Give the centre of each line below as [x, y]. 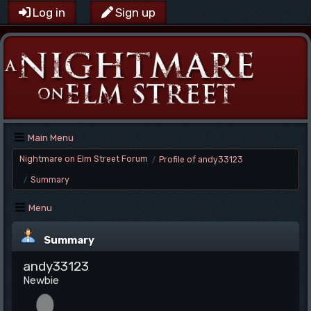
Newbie [41, 280]
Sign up [135, 12]
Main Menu [51, 137]
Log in [49, 12]
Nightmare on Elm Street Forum [84, 159]
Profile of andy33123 [201, 160]
